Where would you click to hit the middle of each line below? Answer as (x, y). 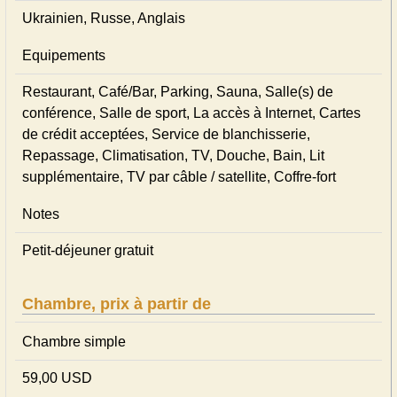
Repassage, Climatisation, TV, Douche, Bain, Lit (173, 156)
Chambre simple (74, 342)
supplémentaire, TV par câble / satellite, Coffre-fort (179, 177)
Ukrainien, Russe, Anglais (104, 18)
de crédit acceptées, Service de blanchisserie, (166, 134)
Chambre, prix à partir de (117, 304)
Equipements (64, 55)
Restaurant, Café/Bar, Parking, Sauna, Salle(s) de (178, 92)
